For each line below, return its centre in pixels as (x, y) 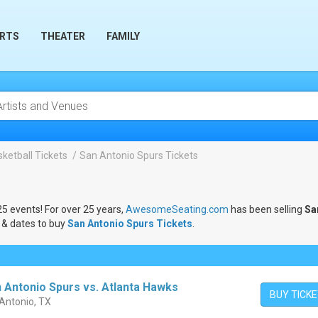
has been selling (267, 209)
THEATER (63, 36)
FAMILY (123, 36)
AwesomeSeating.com (177, 209)
